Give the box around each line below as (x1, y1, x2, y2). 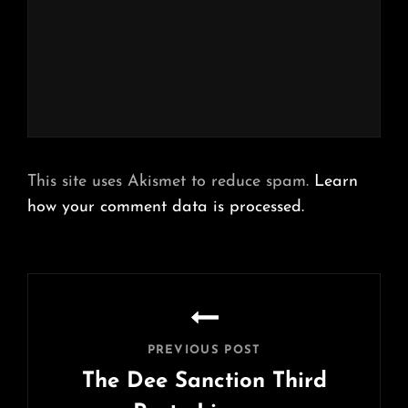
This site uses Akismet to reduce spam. (27, 173, 314, 191)
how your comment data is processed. (27, 199, 304, 217)
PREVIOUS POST (147, 344, 261, 357)
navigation (26, 304, 158, 331)
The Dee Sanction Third (81, 371, 327, 393)
